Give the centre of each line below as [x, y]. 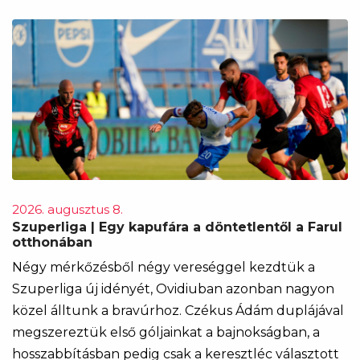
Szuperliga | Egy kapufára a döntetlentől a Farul [177, 227]
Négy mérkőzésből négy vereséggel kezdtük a [164, 267]
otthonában [52, 242]
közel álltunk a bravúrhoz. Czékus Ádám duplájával [178, 310]
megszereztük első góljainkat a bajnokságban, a [166, 332]
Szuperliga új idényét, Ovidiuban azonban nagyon [173, 288]
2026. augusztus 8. [67, 209]
